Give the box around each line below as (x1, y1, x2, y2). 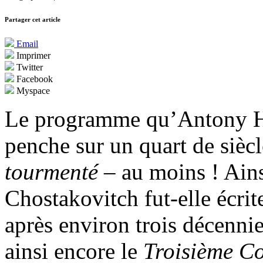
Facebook (14, 74, 53, 85)
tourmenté (5, 159, 104, 185)
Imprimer (14, 50, 50, 61)
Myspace (14, 86, 50, 96)
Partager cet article (5, 16, 60, 23)
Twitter (14, 62, 43, 73)
